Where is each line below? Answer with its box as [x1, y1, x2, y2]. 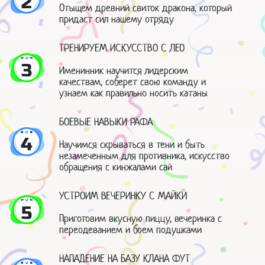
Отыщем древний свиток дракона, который [59, 1, 232, 15]
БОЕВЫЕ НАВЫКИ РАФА [59, 115, 153, 129]
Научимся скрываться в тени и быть [59, 138, 205, 151]
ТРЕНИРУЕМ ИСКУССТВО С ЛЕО [59, 41, 185, 55]
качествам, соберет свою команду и [59, 75, 206, 89]
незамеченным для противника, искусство [59, 149, 230, 163]
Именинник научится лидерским [59, 64, 188, 77]
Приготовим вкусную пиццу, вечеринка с [59, 212, 222, 225]
